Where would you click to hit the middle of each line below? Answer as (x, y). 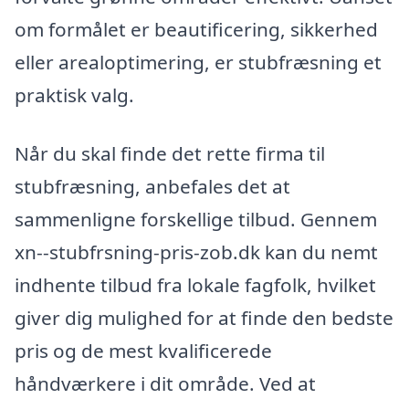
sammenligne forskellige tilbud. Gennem (196, 219)
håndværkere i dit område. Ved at (165, 383)
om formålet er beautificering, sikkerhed (196, 30)
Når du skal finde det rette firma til (170, 153)
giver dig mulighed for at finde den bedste (204, 318)
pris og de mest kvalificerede (143, 351)
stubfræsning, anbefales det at (152, 186)
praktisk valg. (74, 95)
